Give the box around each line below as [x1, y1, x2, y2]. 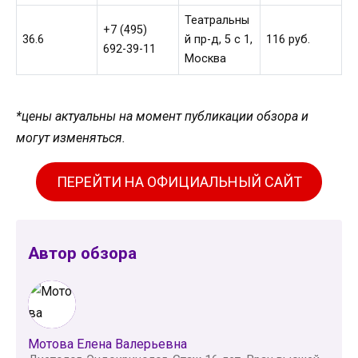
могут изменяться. [16, 129, 125, 145]
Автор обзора [28, 243, 137, 263]
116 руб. [266, 33, 311, 46]
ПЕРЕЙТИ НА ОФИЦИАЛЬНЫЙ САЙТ [56, 173, 302, 190]
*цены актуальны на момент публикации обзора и [16, 108, 308, 124]
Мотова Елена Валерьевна [28, 336, 187, 352]
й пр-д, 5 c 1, [185, 33, 253, 46]
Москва [185, 52, 227, 66]
